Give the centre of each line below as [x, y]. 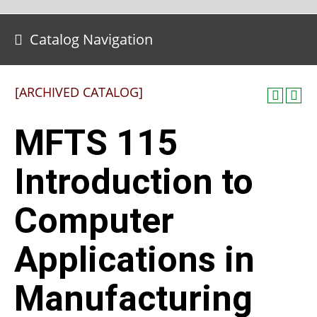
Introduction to [134, 182]
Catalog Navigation [91, 39]
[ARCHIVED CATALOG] [79, 92]
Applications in [134, 260]
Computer [94, 221]
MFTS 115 [96, 143]
